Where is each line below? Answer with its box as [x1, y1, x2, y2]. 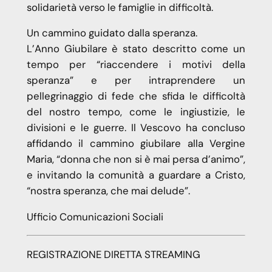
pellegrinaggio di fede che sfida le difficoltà [26, 89, 246, 103]
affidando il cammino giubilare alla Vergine [26, 137, 246, 151]
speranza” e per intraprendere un [26, 73, 246, 87]
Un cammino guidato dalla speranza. [26, 26, 197, 40]
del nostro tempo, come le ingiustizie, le [26, 105, 246, 119]
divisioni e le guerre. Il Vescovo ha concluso [26, 121, 246, 135]
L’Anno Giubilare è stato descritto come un [26, 42, 246, 56]
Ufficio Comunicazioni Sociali [26, 210, 163, 224]
